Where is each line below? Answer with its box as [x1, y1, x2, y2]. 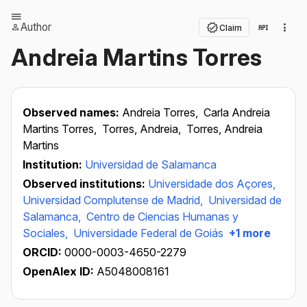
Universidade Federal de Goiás [73, 226, 223, 240]
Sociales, [23, 226, 71, 240]
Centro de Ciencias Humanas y [86, 210, 238, 223]
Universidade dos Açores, [148, 177, 275, 191]
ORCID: [23, 245, 64, 259]
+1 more [226, 226, 271, 240]
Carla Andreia [204, 106, 270, 119]
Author [21, 21, 51, 34]
